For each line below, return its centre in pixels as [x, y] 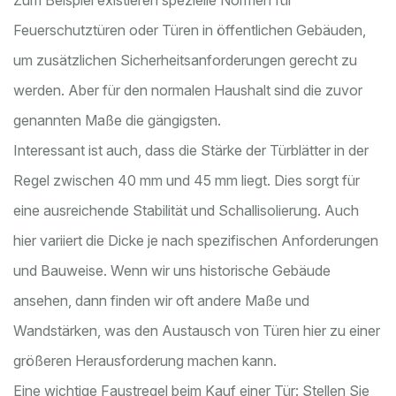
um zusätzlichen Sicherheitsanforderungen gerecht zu [185, 61]
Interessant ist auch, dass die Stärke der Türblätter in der [191, 151]
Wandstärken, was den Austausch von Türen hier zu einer [197, 331]
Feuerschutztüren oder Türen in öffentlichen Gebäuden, [190, 30]
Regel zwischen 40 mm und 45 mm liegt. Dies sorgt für [187, 181]
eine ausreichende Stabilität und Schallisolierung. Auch [186, 211]
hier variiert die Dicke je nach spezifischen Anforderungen [196, 241]
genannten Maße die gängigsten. [117, 121]
